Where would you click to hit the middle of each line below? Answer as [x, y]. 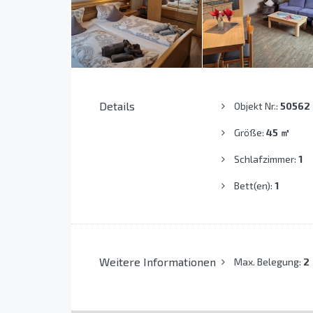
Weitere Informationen [158, 262]
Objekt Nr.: [257, 106]
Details [117, 106]
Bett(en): [254, 186]
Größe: [250, 133]
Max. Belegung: [268, 262]
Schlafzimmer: [266, 159]
